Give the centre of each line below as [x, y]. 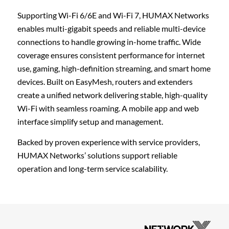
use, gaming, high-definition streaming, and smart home [114, 68]
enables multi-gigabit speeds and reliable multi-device [111, 28]
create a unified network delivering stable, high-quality [112, 95]
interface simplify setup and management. [90, 121]
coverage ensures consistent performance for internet [111, 55]
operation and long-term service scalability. [93, 168]
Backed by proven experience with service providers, [109, 142]
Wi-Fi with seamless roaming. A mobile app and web [108, 108]
